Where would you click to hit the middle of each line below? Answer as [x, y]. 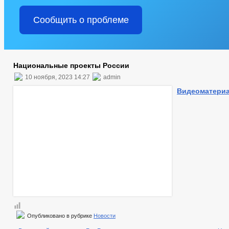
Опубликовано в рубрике [60, 216]
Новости [105, 216]
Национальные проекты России [71, 65]
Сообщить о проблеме [81, 20]
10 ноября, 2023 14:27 [58, 77]
